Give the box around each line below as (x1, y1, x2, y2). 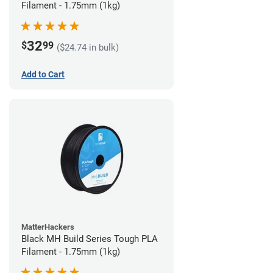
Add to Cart (21, 69, 65, 80)
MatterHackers (21, 222, 74, 232)
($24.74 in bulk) (57, 41, 119, 53)
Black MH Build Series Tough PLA (21, 233, 158, 245)
